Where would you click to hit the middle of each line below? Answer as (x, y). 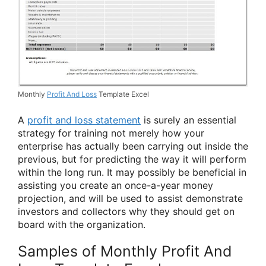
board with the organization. (82, 224)
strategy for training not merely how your (111, 133)
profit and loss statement (84, 120)
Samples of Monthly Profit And (125, 251)
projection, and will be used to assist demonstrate (130, 198)
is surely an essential (189, 120)
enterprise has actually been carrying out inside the (133, 146)
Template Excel (123, 94)
